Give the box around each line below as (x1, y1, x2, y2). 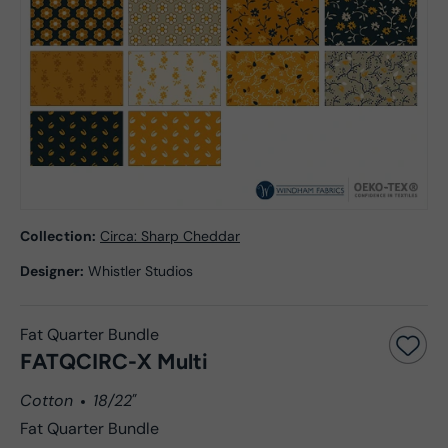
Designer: (20, 262, 84, 280)
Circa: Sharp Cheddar (100, 227, 240, 245)
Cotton (20, 390, 73, 411)
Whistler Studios (88, 262, 193, 280)
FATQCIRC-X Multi (20, 348, 208, 374)
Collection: (20, 227, 96, 245)
